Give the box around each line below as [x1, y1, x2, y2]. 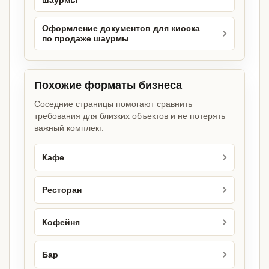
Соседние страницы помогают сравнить [34, 99, 192, 109]
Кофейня [42, 217, 80, 227]
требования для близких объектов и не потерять [34, 111, 225, 121]
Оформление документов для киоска [42, 24, 200, 34]
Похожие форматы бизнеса [34, 79, 182, 92]
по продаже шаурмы [42, 34, 129, 44]
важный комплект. [34, 123, 104, 133]
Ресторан [42, 185, 82, 195]
